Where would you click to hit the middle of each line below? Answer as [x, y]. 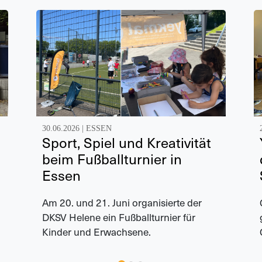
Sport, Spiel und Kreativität [127, 142]
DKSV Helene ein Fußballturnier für [119, 217]
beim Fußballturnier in [112, 158]
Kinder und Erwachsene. [96, 231]
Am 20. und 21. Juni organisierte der [122, 202]
